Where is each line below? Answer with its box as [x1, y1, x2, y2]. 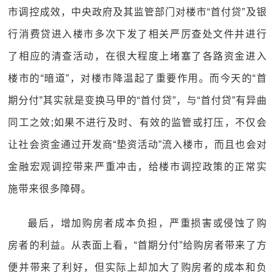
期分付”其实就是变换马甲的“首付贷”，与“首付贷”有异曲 [8, 95, 267, 106]
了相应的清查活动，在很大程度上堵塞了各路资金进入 [8, 51, 267, 61]
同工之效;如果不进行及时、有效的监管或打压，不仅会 [8, 117, 267, 128]
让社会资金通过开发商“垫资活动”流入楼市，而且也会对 [8, 139, 267, 150]
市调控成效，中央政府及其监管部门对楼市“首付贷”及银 [8, 7, 267, 17]
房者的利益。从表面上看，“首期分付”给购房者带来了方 [8, 240, 267, 250]
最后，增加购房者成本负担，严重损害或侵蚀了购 [28, 218, 267, 228]
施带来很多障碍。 [8, 184, 92, 194]
